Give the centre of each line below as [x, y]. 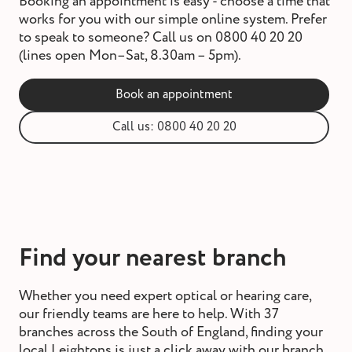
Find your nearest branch [152, 258]
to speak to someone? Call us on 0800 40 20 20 [161, 37]
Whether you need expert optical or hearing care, [165, 295]
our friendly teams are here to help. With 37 [149, 313]
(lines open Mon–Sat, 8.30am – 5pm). [130, 55]
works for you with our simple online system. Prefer [173, 19]
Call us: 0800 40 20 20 [174, 127]
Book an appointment [174, 95]
